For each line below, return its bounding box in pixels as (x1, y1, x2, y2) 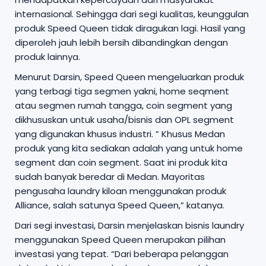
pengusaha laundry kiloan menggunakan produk (15, 184, 226, 197)
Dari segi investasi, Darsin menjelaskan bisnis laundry (15, 218, 244, 232)
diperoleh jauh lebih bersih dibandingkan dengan (15, 36, 228, 49)
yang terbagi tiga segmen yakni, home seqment (15, 84, 229, 97)
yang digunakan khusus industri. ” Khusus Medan (15, 127, 225, 140)
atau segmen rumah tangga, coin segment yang (15, 99, 232, 112)
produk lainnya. (15, 50, 80, 63)
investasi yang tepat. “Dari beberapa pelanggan (15, 247, 229, 260)
